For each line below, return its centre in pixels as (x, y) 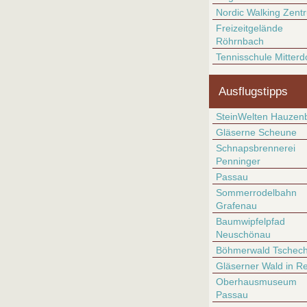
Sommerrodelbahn (256, 193)
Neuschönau (243, 234)
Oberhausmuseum (256, 282)
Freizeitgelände (249, 28)
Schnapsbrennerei (256, 148)
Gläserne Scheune (256, 132)
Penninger (238, 161)
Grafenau (236, 206)
